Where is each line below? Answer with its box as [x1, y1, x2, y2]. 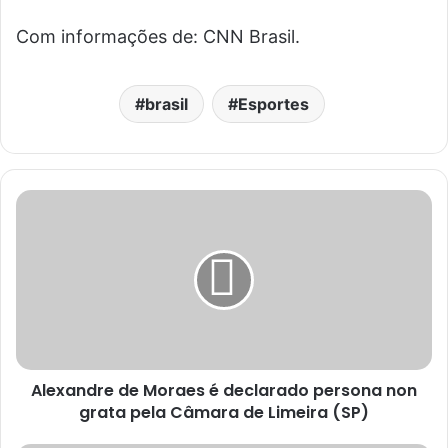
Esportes [237, 94, 309, 114]
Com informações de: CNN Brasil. [16, 26, 300, 47]
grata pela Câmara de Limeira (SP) [79, 401, 369, 424]
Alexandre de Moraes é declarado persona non [31, 379, 417, 402]
